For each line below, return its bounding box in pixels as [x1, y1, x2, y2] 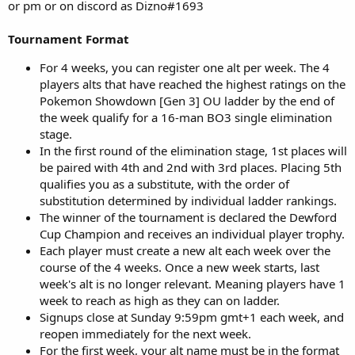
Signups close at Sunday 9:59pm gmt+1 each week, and [40, 309, 344, 326]
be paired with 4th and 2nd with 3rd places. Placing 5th [40, 159, 342, 176]
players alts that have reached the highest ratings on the [40, 76, 345, 93]
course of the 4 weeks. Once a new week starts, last [40, 259, 319, 276]
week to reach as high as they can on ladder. [40, 292, 280, 309]
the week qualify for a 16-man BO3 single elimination [40, 109, 332, 126]
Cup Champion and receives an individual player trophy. [40, 226, 345, 242]
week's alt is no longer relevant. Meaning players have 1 [40, 276, 345, 292]
